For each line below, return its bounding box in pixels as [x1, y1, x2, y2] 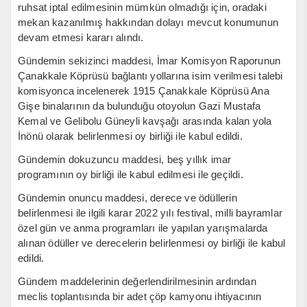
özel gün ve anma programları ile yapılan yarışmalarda [18, 221, 268, 234]
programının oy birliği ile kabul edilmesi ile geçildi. [18, 168, 243, 180]
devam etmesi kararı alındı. [18, 31, 144, 43]
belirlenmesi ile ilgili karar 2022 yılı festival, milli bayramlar [18, 206, 283, 219]
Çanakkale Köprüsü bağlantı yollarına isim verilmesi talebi [18, 69, 283, 82]
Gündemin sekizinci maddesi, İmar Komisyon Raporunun [18, 54, 281, 66]
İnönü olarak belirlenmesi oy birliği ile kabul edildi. [18, 130, 243, 142]
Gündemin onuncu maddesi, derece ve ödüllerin [18, 191, 237, 204]
